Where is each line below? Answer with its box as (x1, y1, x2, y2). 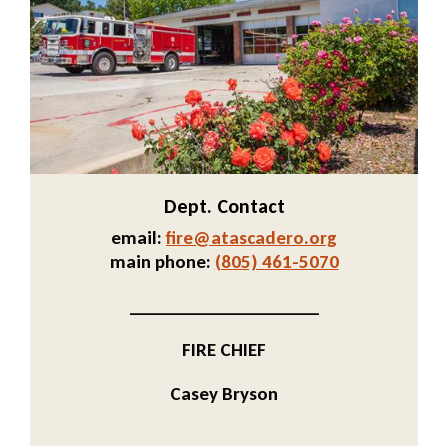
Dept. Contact (163, 194, 285, 219)
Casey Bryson (170, 382, 278, 406)
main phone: (109, 250, 211, 274)
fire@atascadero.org (166, 226, 337, 250)
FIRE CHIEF (182, 338, 266, 362)
